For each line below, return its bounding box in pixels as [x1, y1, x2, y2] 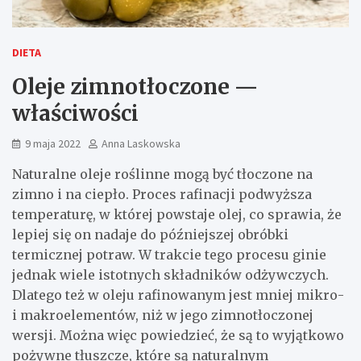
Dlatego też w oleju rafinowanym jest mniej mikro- [12, 286, 344, 303]
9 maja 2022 [25, 135, 81, 151]
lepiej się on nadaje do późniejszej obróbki [12, 226, 288, 243]
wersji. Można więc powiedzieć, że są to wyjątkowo [12, 326, 344, 343]
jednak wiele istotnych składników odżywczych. [12, 266, 329, 283]
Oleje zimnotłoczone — [12, 73, 258, 100]
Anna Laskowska [102, 135, 180, 151]
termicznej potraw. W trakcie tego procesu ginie [12, 246, 326, 263]
